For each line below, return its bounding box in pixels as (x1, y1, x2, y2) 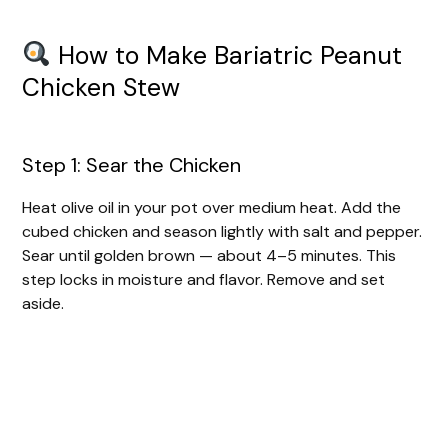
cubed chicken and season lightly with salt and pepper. (22, 220, 423, 242)
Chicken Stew (22, 70, 181, 104)
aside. (22, 292, 65, 314)
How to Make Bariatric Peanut (50, 38, 402, 72)
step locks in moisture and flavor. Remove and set (22, 268, 386, 290)
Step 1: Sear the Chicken (22, 151, 242, 178)
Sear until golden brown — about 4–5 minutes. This (22, 244, 397, 266)
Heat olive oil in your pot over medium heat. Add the (22, 196, 402, 218)
